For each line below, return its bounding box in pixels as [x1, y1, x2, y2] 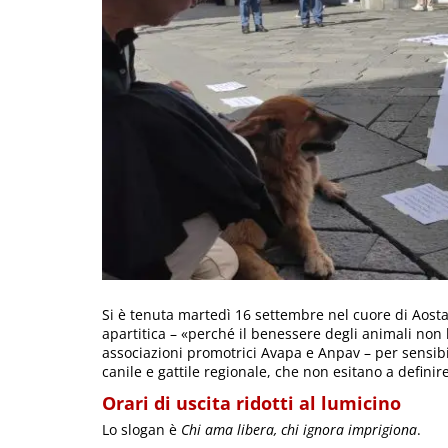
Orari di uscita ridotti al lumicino [102, 390, 401, 415]
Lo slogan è [102, 419, 181, 439]
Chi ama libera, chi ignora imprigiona [181, 419, 417, 439]
